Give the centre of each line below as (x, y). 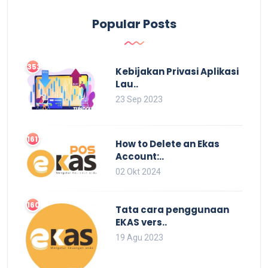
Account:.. (140, 156)
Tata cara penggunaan (172, 209)
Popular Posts (134, 24)
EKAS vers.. (141, 222)
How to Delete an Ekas (167, 144)
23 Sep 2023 (139, 99)
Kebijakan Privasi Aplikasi (177, 71)
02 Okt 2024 (138, 171)
